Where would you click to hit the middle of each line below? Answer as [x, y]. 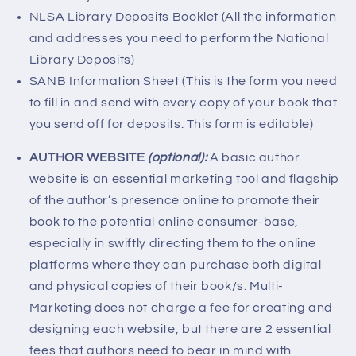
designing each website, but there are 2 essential [180, 329]
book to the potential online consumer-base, [164, 222]
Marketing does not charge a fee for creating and [181, 308]
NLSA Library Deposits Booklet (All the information [183, 16]
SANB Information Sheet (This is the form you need [183, 81]
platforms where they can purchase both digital [175, 265]
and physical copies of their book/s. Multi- [156, 286]
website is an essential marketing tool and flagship [184, 179]
